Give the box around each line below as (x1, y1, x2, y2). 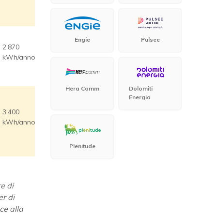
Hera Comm (65, 85, 99, 93)
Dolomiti (129, 85, 153, 93)
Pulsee (140, 35, 160, 43)
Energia (129, 93, 151, 101)
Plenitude (69, 142, 95, 150)
